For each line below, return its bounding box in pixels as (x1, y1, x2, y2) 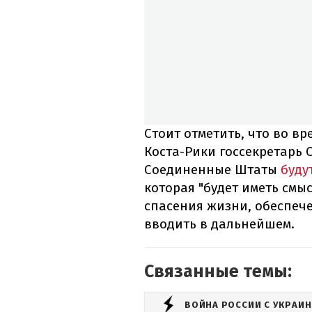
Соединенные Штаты (144, 162, 281, 178)
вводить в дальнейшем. (144, 216, 295, 233)
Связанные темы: (144, 261, 292, 283)
